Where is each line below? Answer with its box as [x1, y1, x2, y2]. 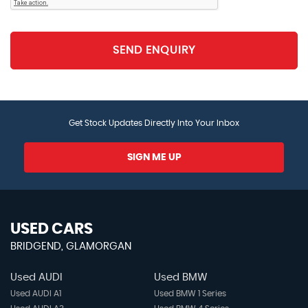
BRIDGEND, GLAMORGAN [10, 241, 131, 252]
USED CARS [10, 221, 93, 236]
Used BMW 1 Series [153, 289, 226, 298]
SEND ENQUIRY [113, 45, 195, 56]
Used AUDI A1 [10, 289, 61, 298]
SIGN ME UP [126, 152, 181, 162]
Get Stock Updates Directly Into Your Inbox [69, 118, 239, 127]
